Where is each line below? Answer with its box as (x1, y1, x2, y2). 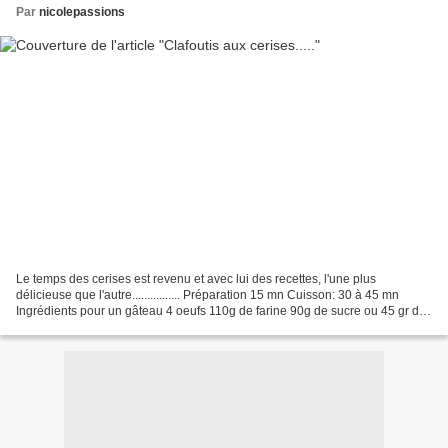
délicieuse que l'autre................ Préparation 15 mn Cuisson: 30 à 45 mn (16, 288, 399, 303)
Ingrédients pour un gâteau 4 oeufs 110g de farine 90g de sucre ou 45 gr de (16, 304, 426, 319)
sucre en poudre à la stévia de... (16, 320, 189, 335)
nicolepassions (39, 4, 125, 19)
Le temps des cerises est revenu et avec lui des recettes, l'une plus (16, 272, 376, 287)
